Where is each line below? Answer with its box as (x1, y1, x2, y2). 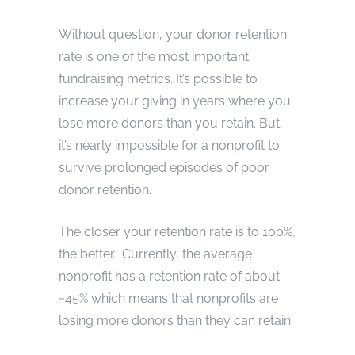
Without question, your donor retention (59, 26, 287, 42)
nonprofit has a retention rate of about (59, 268, 280, 284)
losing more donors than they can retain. (59, 312, 293, 328)
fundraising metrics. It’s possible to (59, 71, 258, 86)
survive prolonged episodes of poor (59, 159, 269, 175)
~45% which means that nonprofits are (59, 290, 278, 306)
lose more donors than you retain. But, (59, 115, 283, 131)
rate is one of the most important (59, 48, 249, 64)
